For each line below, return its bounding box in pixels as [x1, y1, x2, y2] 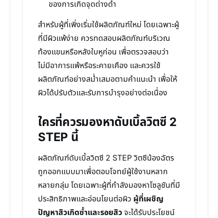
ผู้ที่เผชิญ [133, 193, 163, 205]
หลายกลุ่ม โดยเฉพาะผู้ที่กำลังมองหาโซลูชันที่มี [38, 180, 180, 191]
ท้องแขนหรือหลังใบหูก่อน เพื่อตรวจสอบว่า [38, 46, 169, 58]
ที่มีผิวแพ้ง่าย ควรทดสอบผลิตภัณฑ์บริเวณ [38, 33, 170, 44]
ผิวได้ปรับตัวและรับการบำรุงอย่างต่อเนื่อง [38, 87, 167, 99]
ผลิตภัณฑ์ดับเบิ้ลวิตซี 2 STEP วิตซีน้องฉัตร [38, 152, 174, 164]
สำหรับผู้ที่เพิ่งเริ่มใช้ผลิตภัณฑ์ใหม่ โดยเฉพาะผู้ [38, 19, 179, 31]
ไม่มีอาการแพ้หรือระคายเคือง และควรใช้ [38, 60, 161, 72]
